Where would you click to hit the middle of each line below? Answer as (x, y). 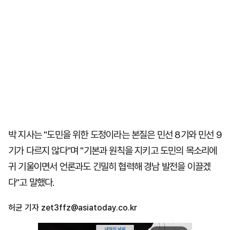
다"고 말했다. (31, 183)
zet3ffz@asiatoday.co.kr (88, 208)
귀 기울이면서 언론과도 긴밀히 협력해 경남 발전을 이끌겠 (110, 167)
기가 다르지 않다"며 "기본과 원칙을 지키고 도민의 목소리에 (113, 151)
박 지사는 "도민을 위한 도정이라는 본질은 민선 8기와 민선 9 (115, 135)
